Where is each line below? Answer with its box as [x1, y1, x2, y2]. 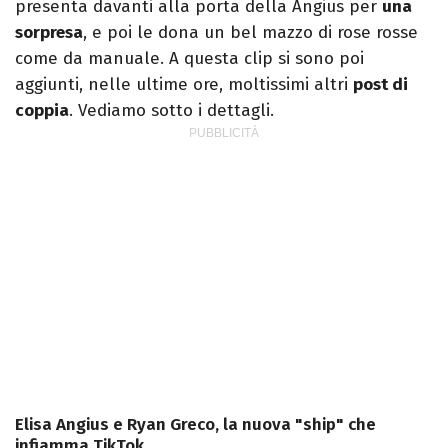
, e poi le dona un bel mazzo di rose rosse [83, 22, 418, 44]
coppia [15, 100, 69, 122]
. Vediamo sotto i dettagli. [69, 100, 274, 122]
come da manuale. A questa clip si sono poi [15, 48, 364, 70]
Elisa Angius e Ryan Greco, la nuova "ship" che [15, 414, 376, 436]
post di [353, 74, 408, 96]
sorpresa [15, 22, 83, 44]
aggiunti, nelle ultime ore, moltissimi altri [15, 74, 353, 96]
